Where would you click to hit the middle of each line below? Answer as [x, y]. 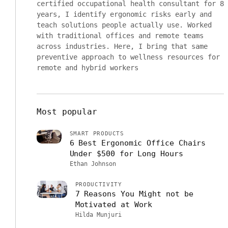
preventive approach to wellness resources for [128, 57]
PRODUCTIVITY [98, 184]
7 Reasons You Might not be [134, 194]
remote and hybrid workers [88, 68]
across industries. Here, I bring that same [122, 46]
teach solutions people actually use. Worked [124, 25]
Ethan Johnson [93, 164]
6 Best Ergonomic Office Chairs [138, 143]
